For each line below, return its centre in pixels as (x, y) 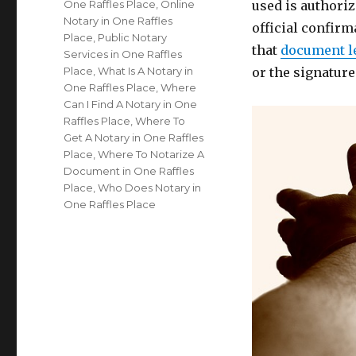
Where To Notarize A (151, 154)
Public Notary (133, 37)
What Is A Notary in (146, 71)
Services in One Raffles (123, 54)
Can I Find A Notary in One (131, 104)
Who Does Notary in (150, 188)
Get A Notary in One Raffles (134, 137)
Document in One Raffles (129, 171)
